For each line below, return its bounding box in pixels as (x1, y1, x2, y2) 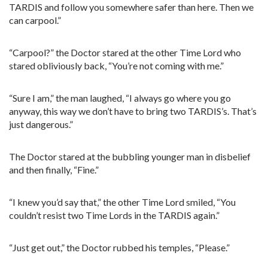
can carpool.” (9, 14, 61, 26)
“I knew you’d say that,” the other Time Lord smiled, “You (9, 196, 236, 208)
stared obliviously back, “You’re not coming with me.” (9, 60, 224, 71)
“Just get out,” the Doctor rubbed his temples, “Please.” (9, 242, 230, 253)
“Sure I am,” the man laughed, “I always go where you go (9, 92, 231, 103)
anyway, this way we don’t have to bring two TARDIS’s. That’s (9, 105, 257, 117)
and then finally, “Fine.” (9, 164, 99, 175)
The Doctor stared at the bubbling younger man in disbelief (9, 151, 251, 162)
